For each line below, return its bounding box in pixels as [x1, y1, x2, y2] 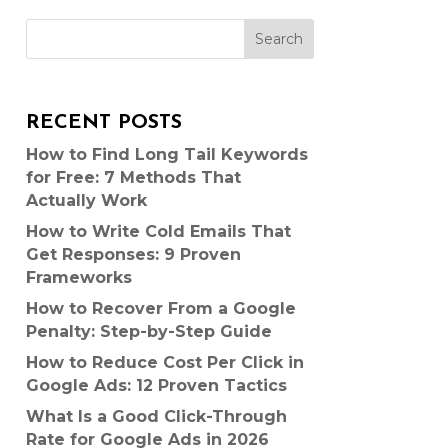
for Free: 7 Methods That [25, 167, 241, 187]
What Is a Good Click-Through [25, 406, 287, 426]
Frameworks [25, 267, 132, 287]
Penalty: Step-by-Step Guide [25, 321, 272, 341]
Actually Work [25, 190, 147, 210]
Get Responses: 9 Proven [25, 244, 241, 264]
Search [254, 30, 303, 49]
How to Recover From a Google [25, 298, 296, 318]
